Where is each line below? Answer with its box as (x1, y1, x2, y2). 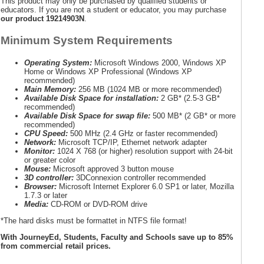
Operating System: (24, 58, 92, 67)
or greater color (24, 155, 75, 164)
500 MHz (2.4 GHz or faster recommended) (68, 128, 217, 138)
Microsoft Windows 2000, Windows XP (92, 58, 226, 67)
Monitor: (24, 146, 55, 156)
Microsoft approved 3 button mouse (53, 164, 174, 173)
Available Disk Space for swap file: (24, 111, 150, 120)
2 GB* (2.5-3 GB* (159, 93, 220, 103)
